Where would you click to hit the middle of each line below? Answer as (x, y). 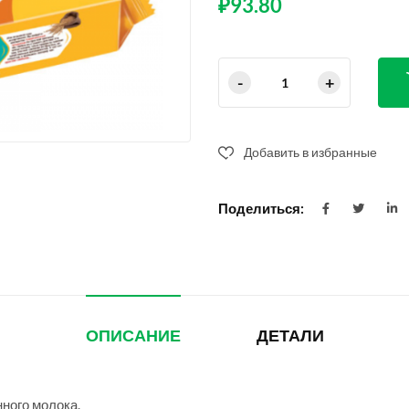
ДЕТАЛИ (290, 336)
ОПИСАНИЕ (133, 336)
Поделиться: (261, 209)
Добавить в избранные (310, 152)
